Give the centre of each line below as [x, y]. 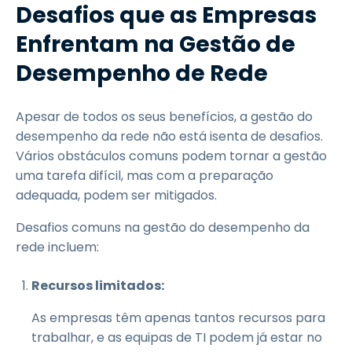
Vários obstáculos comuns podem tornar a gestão [171, 156]
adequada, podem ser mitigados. [116, 195]
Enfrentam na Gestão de [156, 44]
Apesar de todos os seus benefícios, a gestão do [164, 117]
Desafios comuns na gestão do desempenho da [163, 227]
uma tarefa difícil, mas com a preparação [145, 176]
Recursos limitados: [98, 286]
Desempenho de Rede [142, 73]
